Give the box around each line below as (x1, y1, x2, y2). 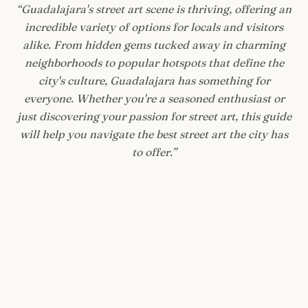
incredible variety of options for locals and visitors (25, 20, 283, 34)
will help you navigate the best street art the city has (20, 127, 288, 142)
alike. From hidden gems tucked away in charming (23, 38, 285, 52)
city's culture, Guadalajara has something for (38, 74, 270, 88)
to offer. (131, 145, 172, 159)
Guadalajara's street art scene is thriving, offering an (21, 2, 291, 16)
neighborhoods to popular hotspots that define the (24, 56, 284, 70)
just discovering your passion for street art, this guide (16, 109, 291, 124)
